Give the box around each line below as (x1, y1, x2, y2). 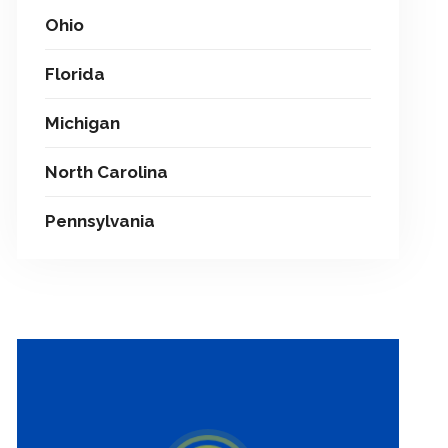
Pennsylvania (45, 211, 156, 231)
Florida (45, 64, 106, 84)
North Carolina (45, 162, 169, 182)
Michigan (45, 113, 121, 133)
